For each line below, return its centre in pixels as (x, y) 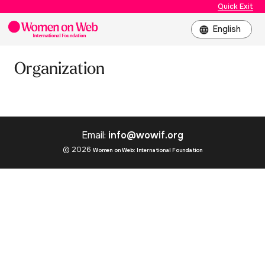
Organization (59, 70)
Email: (95, 135)
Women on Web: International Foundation (148, 150)
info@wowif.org (146, 135)
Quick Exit (235, 7)
